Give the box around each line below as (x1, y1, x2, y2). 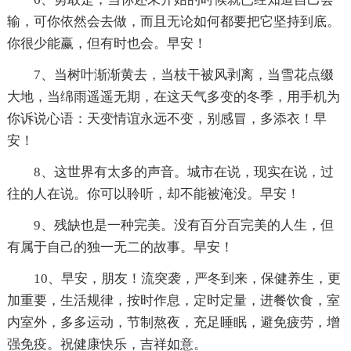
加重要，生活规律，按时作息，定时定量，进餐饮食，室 (6, 292, 340, 308)
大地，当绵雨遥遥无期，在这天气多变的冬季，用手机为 (6, 89, 340, 104)
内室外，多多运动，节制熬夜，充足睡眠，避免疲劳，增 (6, 314, 340, 330)
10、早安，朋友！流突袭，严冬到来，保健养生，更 (33, 270, 341, 286)
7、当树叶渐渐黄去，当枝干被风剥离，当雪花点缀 (33, 67, 334, 82)
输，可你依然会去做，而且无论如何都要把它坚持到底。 (6, 13, 340, 29)
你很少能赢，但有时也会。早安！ (6, 35, 207, 51)
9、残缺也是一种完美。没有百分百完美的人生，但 (33, 217, 334, 233)
